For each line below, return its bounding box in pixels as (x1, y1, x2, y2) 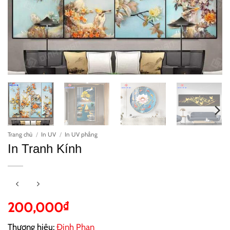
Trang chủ (8, 131, 32, 139)
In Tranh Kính (8, 142, 82, 156)
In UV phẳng (65, 131, 98, 139)
